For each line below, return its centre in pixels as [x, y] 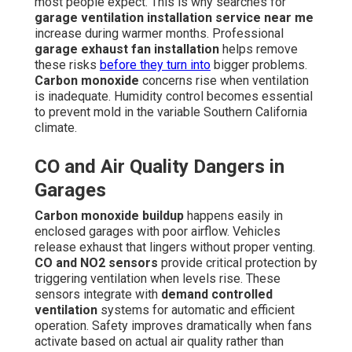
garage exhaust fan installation [127, 49]
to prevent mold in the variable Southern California [171, 112]
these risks [67, 65]
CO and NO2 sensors [96, 263]
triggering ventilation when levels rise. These [158, 279]
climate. [56, 128]
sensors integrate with [98, 295]
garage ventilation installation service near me [174, 18]
